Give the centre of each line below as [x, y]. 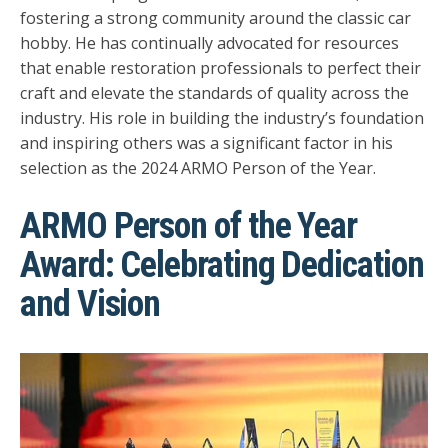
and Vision [90, 303]
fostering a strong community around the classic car [215, 17]
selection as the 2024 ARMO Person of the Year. [198, 167]
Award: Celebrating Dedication [222, 264]
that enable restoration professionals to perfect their [220, 67]
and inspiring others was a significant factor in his [206, 142]
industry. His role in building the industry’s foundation [222, 117]
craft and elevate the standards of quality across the [214, 92]
